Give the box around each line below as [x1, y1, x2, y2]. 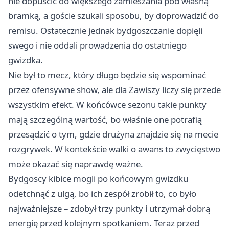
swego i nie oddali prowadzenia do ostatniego [8, 39, 187, 52]
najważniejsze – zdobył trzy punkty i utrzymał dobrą [8, 202, 210, 215]
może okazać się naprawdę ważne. [8, 158, 143, 170]
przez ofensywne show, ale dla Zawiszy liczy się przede [8, 84, 221, 96]
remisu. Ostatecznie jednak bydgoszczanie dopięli [8, 25, 202, 37]
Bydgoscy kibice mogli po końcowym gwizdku [8, 173, 188, 185]
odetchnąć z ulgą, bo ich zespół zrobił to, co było [8, 188, 196, 200]
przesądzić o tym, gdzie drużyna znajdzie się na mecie [8, 128, 218, 141]
